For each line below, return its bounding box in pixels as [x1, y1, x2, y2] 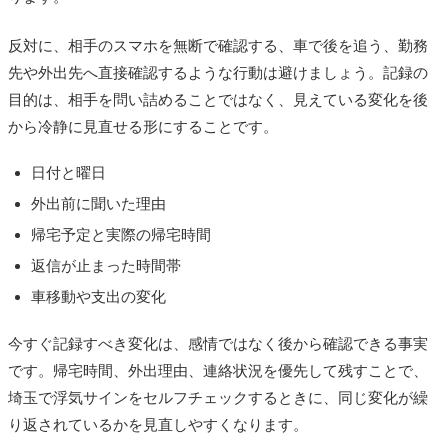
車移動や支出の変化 [30, 288, 166, 306]
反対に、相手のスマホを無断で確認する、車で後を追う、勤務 [8, 37, 428, 55]
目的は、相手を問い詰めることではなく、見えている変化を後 [8, 91, 428, 109]
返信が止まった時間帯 [30, 257, 181, 275]
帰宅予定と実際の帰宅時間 [30, 226, 211, 244]
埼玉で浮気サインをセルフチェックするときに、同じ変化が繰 [8, 389, 428, 407]
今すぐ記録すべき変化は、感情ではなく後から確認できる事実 [8, 335, 428, 353]
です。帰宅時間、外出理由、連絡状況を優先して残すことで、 [8, 362, 428, 380]
